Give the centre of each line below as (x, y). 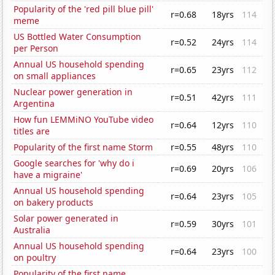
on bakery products (54, 203)
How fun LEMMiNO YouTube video (84, 120)
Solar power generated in (66, 219)
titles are (32, 131)
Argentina (34, 104)
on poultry (35, 258)
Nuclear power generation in (73, 92)
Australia (32, 230)
